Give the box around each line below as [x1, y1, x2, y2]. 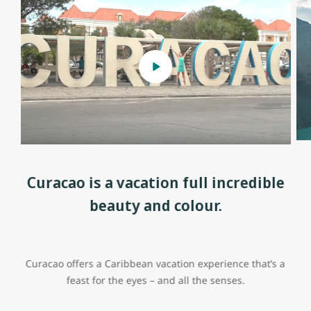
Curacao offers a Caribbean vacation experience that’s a [25, 257, 285, 271]
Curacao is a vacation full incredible [26, 171, 285, 193]
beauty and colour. [89, 194, 222, 216]
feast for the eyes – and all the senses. [66, 274, 245, 287]
